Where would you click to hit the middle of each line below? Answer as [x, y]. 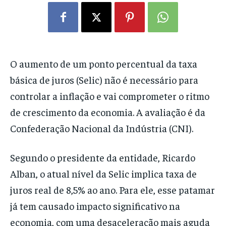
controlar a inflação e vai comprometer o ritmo [110, 96]
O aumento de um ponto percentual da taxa [104, 64]
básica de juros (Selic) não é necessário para [104, 80]
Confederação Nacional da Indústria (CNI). [103, 128]
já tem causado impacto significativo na [95, 206]
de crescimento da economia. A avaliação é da [108, 112]
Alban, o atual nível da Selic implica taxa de [103, 174]
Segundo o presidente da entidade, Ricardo [103, 157]
